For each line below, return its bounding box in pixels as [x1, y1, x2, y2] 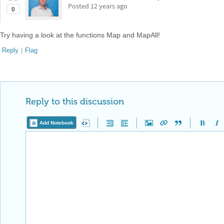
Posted [68, 1, 90, 10]
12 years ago [90, 1, 127, 10]
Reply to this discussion [25, 96, 124, 107]
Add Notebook [39, 120, 73, 125]
